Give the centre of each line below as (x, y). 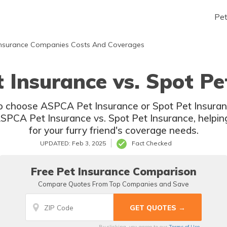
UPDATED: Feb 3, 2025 (73, 143)
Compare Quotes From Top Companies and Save (113, 184)
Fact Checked (152, 143)
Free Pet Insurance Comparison (113, 171)
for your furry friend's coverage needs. (113, 130)
